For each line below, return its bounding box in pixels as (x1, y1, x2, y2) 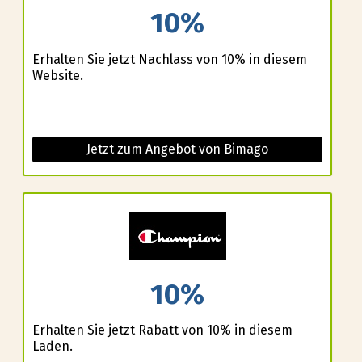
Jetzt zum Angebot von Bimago (86, 141, 268, 157)
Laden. (32, 339, 73, 355)
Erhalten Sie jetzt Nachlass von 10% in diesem (32, 51, 307, 67)
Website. (32, 67, 83, 83)
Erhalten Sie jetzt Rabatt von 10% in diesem (32, 322, 293, 339)
